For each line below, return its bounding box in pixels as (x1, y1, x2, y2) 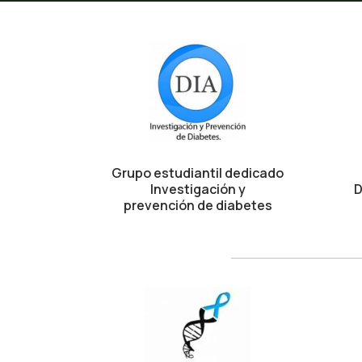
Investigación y (149, 179, 246, 198)
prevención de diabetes (123, 196, 272, 214)
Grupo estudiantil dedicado (112, 163, 284, 182)
